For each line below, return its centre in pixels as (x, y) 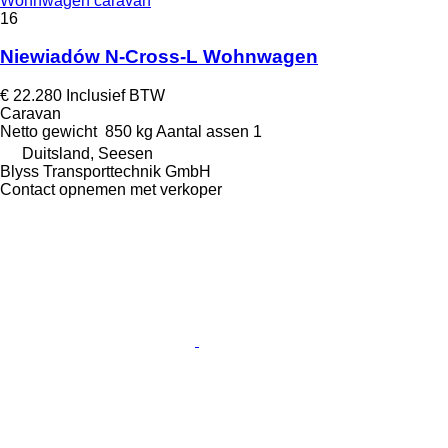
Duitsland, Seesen (87, 153)
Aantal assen (202, 131)
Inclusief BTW (115, 95)
